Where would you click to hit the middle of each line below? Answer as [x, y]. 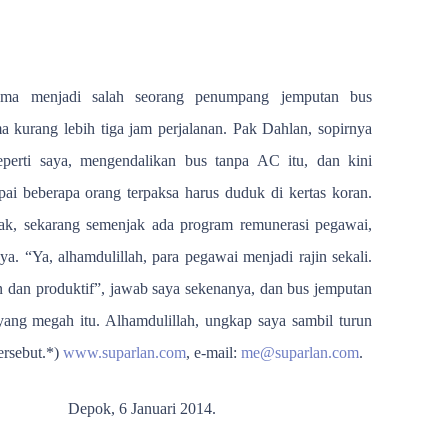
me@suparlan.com [300, 352]
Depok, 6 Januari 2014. [142, 408]
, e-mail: [213, 352]
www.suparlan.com [124, 352]
